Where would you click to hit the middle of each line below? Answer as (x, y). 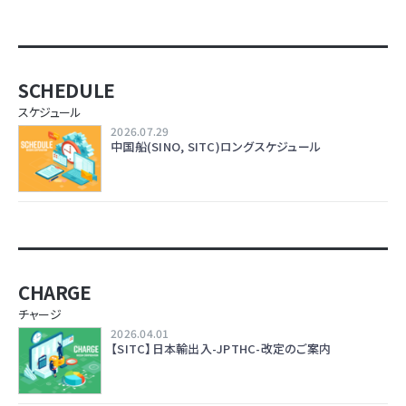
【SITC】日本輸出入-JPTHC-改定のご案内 (221, 348)
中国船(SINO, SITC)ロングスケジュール (216, 146)
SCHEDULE (67, 89)
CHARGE (55, 291)
